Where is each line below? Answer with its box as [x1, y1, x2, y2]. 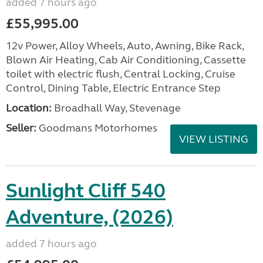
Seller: [6, 122, 36, 134]
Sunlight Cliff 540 [6, 178, 166, 203]
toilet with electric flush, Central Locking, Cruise [6, 68, 235, 80]
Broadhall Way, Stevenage [52, 102, 181, 114]
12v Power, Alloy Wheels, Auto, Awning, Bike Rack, [6, 39, 244, 52]
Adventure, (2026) [6, 205, 173, 230]
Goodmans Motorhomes [36, 122, 157, 134]
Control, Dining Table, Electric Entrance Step [6, 82, 221, 95]
